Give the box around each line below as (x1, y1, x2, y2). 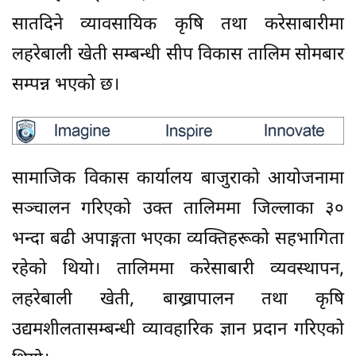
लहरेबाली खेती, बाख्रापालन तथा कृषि (12, 288, 344, 311)
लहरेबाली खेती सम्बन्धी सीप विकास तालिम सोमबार (12, 44, 344, 68)
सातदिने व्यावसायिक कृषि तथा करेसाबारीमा (12, 14, 344, 37)
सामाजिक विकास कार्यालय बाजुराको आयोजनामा (12, 167, 344, 191)
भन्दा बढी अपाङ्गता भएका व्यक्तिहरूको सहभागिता (12, 227, 344, 251)
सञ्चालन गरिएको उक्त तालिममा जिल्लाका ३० (12, 197, 344, 221)
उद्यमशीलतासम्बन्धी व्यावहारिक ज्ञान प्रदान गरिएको (12, 318, 344, 342)
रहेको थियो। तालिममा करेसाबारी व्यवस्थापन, (12, 257, 344, 281)
